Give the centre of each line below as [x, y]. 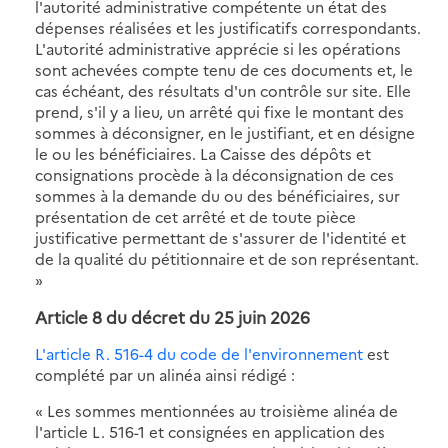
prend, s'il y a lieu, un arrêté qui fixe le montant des [219, 111]
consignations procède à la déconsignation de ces [214, 174]
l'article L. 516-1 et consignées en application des [210, 431]
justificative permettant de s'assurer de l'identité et [220, 237]
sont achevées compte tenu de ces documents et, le [224, 69]
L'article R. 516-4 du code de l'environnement [199, 353]
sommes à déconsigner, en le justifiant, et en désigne [225, 132]
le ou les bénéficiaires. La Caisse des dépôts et [203, 153]
